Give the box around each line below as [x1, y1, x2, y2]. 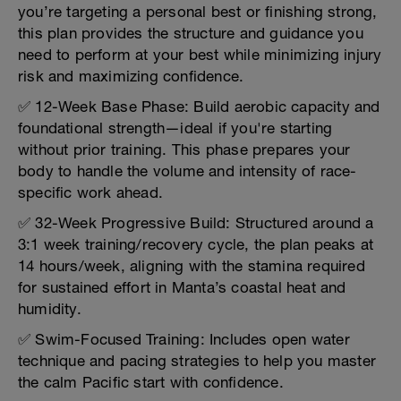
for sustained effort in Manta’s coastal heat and [18, 278, 346, 296]
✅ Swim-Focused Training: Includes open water [18, 330, 350, 348]
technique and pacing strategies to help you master [18, 352, 377, 370]
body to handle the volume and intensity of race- [18, 162, 357, 180]
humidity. [18, 300, 81, 318]
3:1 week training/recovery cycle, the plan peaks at [18, 235, 374, 253]
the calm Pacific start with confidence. [18, 373, 284, 391]
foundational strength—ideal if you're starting [18, 119, 333, 137]
